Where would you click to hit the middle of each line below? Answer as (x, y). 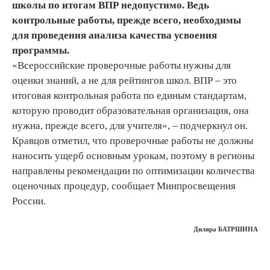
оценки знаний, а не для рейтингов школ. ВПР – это (124, 80)
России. (29, 201)
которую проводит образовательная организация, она (130, 110)
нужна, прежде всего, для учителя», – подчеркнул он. (130, 125)
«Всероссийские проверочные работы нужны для (121, 65)
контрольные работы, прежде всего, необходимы (127, 20)
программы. (41, 50)
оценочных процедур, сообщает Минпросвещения (124, 186)
